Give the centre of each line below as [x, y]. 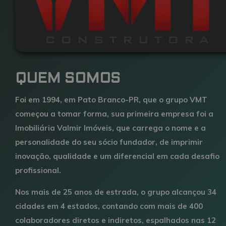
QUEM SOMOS [68, 79]
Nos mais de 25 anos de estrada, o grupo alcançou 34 [116, 192]
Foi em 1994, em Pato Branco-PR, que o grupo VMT [111, 100]
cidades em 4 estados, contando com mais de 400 [109, 206]
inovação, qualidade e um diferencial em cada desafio [117, 156]
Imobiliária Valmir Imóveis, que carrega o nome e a [110, 128]
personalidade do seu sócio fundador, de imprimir [109, 142]
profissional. [39, 171]
